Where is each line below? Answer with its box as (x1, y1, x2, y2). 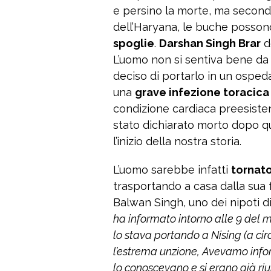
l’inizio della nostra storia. (113, 135, 241, 148)
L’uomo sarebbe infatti (113, 163, 231, 177)
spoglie (113, 37, 154, 50)
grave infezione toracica (135, 86, 269, 99)
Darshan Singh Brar (159, 37, 261, 50)
